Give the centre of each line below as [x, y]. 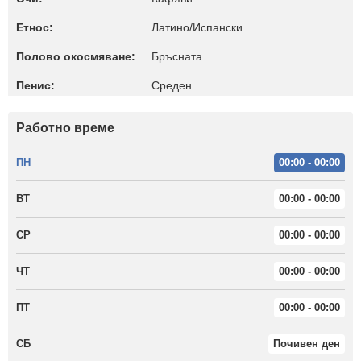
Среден [172, 85]
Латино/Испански [197, 27]
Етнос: [35, 27]
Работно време [65, 128]
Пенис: [35, 85]
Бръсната [177, 56]
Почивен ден [307, 344]
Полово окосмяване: [76, 56]
